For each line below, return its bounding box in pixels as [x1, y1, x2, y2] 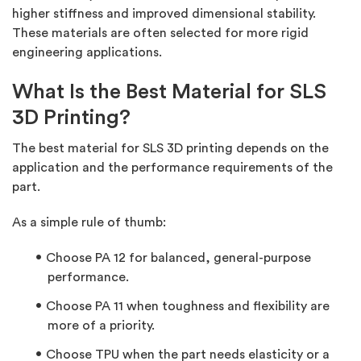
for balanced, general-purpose [126, 251, 311, 265]
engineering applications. [12, 46, 162, 60]
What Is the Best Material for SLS [12, 81, 326, 103]
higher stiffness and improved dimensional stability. [12, 7, 316, 21]
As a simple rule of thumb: [12, 216, 166, 230]
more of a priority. [48, 319, 155, 333]
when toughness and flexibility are [123, 300, 330, 313]
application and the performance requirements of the [12, 161, 333, 175]
